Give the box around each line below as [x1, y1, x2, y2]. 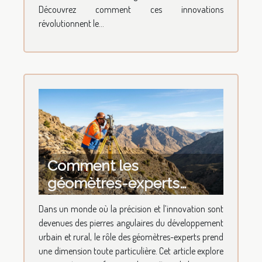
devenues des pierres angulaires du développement [39, 216, 223, 229]
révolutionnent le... [39, 18, 104, 30]
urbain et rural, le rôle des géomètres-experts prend [39, 230, 223, 243]
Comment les [47, 156, 139, 174]
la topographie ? [47, 209, 158, 227]
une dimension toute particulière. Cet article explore [39, 244, 223, 257]
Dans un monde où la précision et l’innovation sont [39, 202, 223, 215]
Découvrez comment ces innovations [39, 4, 223, 16]
